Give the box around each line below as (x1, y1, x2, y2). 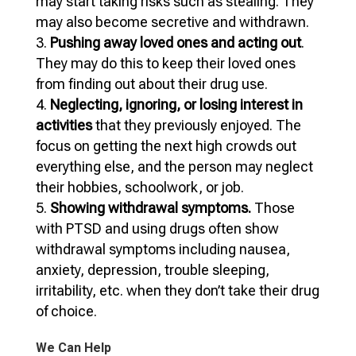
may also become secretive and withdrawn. (35, 13, 309, 30)
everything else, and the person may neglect (35, 157, 313, 175)
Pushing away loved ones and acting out (49, 33, 301, 51)
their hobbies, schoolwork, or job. (35, 178, 244, 195)
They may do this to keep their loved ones (35, 54, 296, 72)
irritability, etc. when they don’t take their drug (35, 281, 319, 299)
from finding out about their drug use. (35, 75, 268, 92)
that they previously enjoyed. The (91, 116, 301, 133)
